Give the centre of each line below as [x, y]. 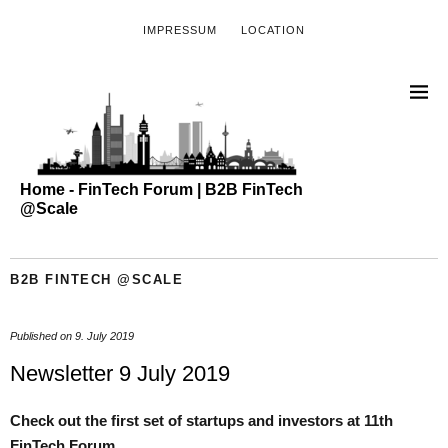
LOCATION [273, 30]
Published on [42, 335]
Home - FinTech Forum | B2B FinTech [161, 189]
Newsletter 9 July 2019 [120, 373]
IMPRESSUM [180, 30]
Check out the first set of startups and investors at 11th [201, 420]
